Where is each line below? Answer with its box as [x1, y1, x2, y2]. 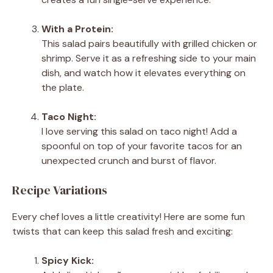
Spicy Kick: [41, 253, 94, 267]
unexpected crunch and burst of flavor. [41, 154, 216, 167]
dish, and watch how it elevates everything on [41, 66, 246, 79]
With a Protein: [41, 22, 113, 35]
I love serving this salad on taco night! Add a [41, 124, 237, 138]
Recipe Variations [12, 181, 107, 199]
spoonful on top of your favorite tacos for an [41, 139, 242, 152]
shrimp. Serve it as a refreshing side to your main [41, 51, 256, 65]
